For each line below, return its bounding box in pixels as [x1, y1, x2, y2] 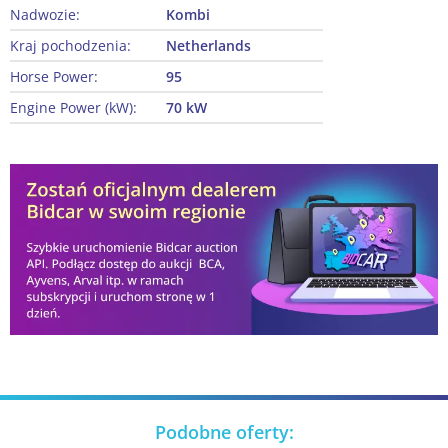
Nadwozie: [10, 5, 80, 25]
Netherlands [166, 36, 251, 56]
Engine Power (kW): [10, 98, 137, 118]
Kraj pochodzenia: [10, 36, 131, 56]
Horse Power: [10, 67, 98, 87]
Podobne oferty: [154, 420, 294, 445]
